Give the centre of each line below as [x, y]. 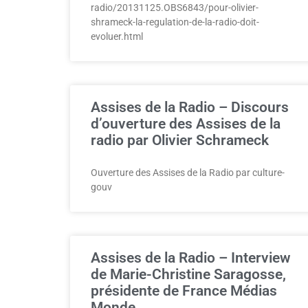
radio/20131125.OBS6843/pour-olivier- [175, 8]
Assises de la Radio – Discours [190, 107]
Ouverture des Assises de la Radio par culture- [188, 173]
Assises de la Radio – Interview [191, 258]
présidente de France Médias [184, 291]
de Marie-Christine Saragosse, [188, 274]
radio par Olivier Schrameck [180, 140]
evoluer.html [117, 36]
